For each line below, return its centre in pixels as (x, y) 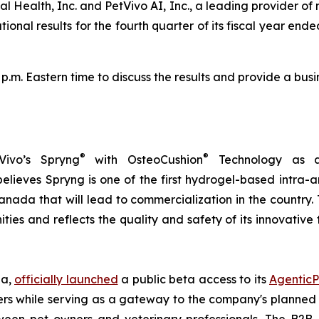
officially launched (66, 279)
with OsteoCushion (144, 159)
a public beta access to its (193, 279)
